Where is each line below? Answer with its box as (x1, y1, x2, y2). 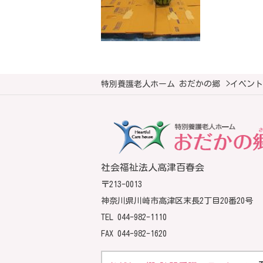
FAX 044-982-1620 (101, 230, 167, 238)
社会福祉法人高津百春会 (101, 163, 204, 172)
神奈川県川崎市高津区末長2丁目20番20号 (101, 197, 253, 205)
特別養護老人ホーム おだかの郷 (101, 80, 220, 88)
